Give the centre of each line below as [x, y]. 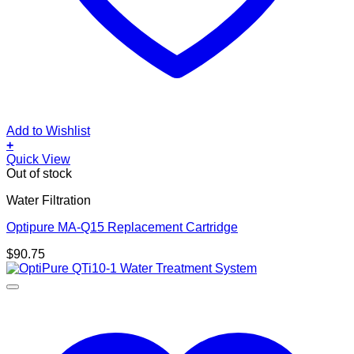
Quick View [38, 159]
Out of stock [39, 173]
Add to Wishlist [48, 130]
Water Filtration [49, 200]
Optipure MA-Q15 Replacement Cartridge [122, 227]
